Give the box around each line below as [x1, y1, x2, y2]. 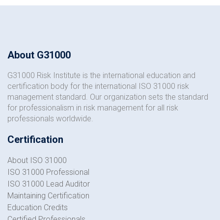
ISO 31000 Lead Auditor [7, 179, 90, 189]
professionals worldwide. [7, 114, 93, 123]
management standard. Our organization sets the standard [7, 92, 208, 102]
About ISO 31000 [7, 156, 67, 165]
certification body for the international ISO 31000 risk [7, 82, 189, 91]
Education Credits [7, 203, 68, 212]
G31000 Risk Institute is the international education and [7, 71, 195, 80]
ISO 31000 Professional [7, 167, 89, 177]
